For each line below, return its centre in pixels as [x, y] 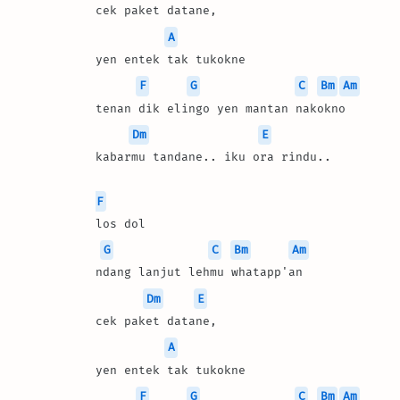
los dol [124, 223]
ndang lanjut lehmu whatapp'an [199, 272]
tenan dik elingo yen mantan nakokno [221, 108]
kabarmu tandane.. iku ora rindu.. [213, 157]
